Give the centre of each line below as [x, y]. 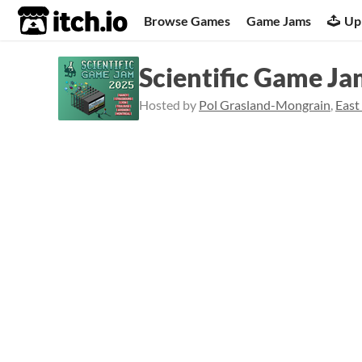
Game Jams [279, 20]
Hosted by [169, 105]
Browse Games [187, 20]
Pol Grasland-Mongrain [265, 105]
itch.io [53, 21]
